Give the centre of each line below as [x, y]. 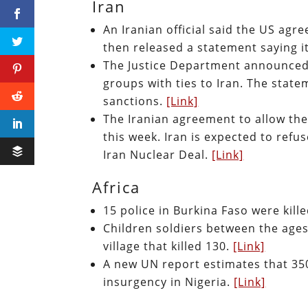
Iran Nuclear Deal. [158, 154]
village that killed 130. [168, 246]
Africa [117, 187]
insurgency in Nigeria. [169, 282]
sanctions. [135, 101]
